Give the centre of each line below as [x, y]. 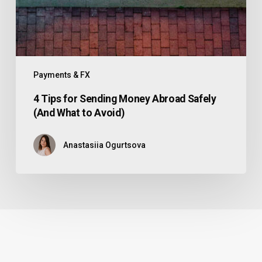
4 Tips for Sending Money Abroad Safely [125, 99]
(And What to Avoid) [79, 113]
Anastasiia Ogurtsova [104, 145]
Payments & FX [62, 75]
